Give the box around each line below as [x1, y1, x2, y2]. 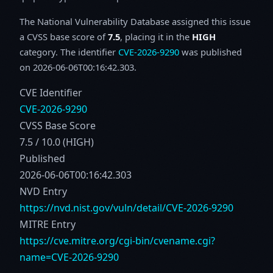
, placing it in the [120, 30, 192, 43]
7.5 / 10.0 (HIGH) [19, 135, 94, 149]
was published [179, 45, 242, 58]
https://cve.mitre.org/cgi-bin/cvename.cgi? [19, 233, 215, 247]
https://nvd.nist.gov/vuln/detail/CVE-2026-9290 [19, 200, 233, 214]
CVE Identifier [19, 85, 82, 99]
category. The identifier [19, 45, 118, 58]
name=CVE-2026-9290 [19, 250, 119, 264]
